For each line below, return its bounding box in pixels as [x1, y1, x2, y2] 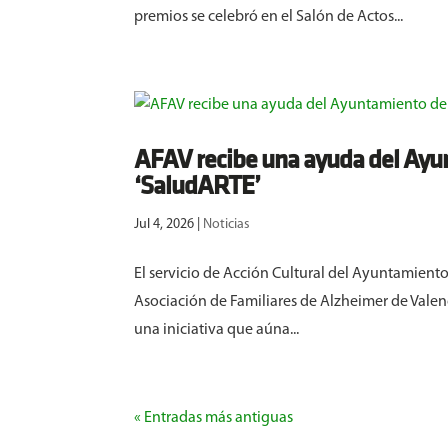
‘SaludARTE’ [134, 174, 261, 202]
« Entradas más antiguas [134, 410, 294, 427]
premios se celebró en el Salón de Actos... [134, 9, 404, 26]
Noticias [203, 217, 251, 233]
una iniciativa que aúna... [134, 322, 300, 339]
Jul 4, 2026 [134, 217, 195, 233]
